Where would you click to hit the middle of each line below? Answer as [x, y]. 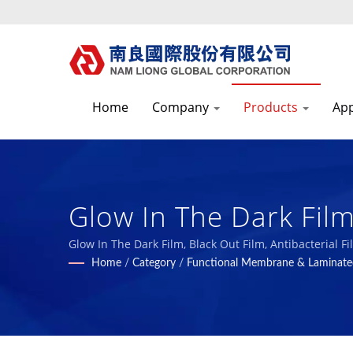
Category [154, 263]
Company [182, 107]
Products [272, 107]
